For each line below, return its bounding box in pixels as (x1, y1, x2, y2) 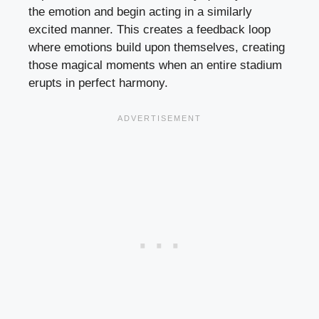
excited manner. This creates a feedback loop (28, 22, 271, 36)
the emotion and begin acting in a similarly (28, 4, 252, 19)
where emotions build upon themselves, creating (28, 40, 285, 54)
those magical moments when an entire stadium (28, 58, 282, 72)
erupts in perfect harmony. (28, 75, 168, 90)
